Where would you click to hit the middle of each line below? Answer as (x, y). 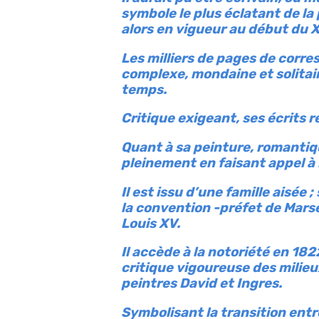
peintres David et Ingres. (202, 284)
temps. (144, 89)
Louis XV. (151, 223)
